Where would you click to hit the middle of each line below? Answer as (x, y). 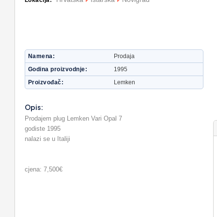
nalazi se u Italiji (47, 139)
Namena (40, 56)
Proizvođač (45, 82)
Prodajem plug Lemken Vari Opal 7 (73, 118)
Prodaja (124, 56)
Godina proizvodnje (57, 69)
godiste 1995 (43, 129)
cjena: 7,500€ (44, 169)
